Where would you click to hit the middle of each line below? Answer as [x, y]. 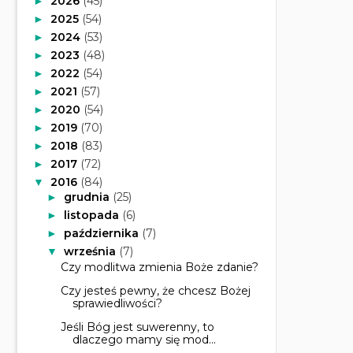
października [102, 233]
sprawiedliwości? [117, 303]
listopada [93, 215]
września [91, 251]
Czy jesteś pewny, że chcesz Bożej [155, 290]
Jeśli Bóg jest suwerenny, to [137, 327]
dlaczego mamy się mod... [144, 339]
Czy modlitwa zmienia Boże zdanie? [159, 267]
